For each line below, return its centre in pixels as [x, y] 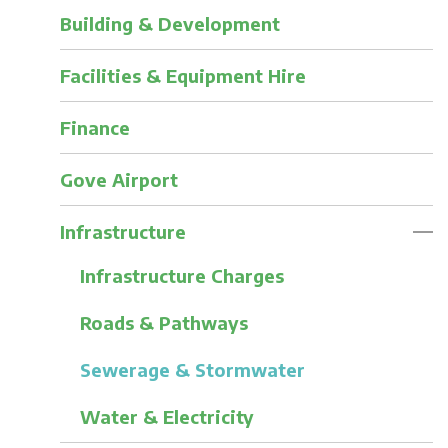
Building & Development [169, 23]
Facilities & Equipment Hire [182, 75]
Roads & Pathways [163, 322]
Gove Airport [118, 179]
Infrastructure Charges [181, 275]
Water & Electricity [166, 416]
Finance [94, 127]
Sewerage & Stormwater [192, 369]
